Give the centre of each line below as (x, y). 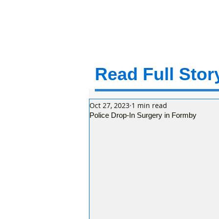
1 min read (149, 105)
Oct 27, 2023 (109, 105)
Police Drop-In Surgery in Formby (143, 115)
